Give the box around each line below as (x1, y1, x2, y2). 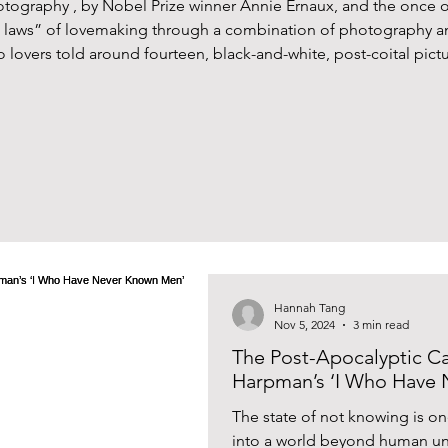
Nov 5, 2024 (274, 317, 335, 332)
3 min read (353, 317, 409, 332)
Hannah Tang (274, 300, 345, 315)
